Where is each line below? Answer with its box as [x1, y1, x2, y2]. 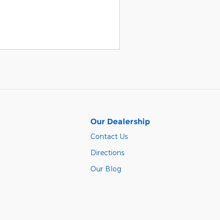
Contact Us [90, 132, 128, 140]
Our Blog [90, 164, 121, 173]
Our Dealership [90, 116, 150, 126]
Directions [90, 148, 124, 157]
